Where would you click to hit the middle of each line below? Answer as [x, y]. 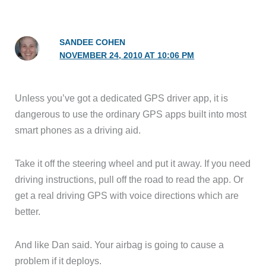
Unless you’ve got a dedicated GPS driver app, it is [122, 98]
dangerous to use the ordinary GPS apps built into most [131, 114]
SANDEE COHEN [93, 43]
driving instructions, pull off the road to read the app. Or [129, 180]
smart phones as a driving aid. [78, 130]
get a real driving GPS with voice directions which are [127, 196]
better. [28, 212]
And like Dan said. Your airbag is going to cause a [120, 244]
